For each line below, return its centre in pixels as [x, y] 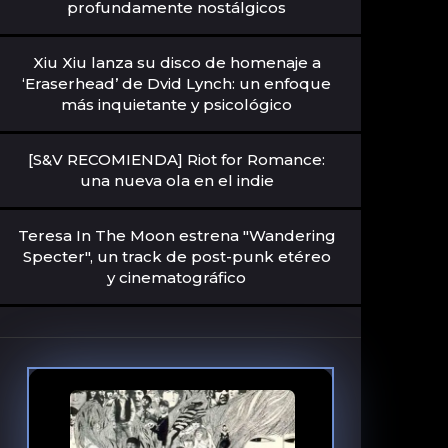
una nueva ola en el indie [176, 180]
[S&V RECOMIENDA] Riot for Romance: [177, 159]
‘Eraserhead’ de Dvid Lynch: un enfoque [177, 83]
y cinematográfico [177, 277]
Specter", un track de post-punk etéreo [176, 256]
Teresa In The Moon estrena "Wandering [176, 235]
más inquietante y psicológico [177, 104]
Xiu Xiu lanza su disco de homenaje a [176, 62]
